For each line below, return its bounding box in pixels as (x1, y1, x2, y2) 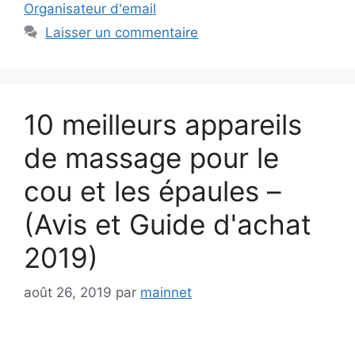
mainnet (140, 284, 192, 301)
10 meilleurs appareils (24, 107, 302, 141)
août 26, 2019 (24, 284, 112, 301)
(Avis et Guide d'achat (24, 207, 311, 241)
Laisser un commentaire (45, 24, 199, 40)
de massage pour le (24, 140, 279, 174)
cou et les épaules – (24, 174, 281, 208)
